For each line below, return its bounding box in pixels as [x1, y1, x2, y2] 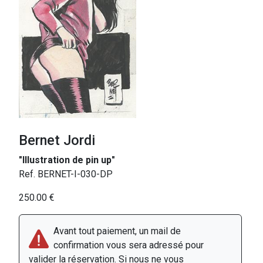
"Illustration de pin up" [19, 154, 115, 166]
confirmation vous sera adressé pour [53, 240, 204, 251]
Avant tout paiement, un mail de [53, 225, 181, 237]
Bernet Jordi [19, 132, 95, 149]
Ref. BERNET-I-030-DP [19, 168, 113, 180]
